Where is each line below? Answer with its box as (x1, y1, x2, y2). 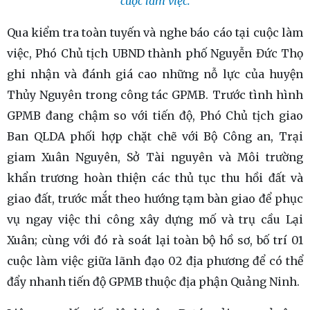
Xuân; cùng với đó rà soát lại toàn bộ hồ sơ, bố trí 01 (7, 233, 303, 248)
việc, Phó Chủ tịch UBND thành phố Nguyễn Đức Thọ (7, 46, 303, 61)
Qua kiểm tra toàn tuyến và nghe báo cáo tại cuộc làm (7, 26, 303, 40)
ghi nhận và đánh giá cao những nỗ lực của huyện (7, 67, 303, 82)
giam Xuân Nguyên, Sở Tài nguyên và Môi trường (7, 150, 303, 165)
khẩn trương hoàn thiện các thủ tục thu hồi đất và (7, 171, 303, 185)
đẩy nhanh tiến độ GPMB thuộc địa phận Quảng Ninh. (7, 275, 300, 289)
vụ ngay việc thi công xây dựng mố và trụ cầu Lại (7, 212, 303, 227)
